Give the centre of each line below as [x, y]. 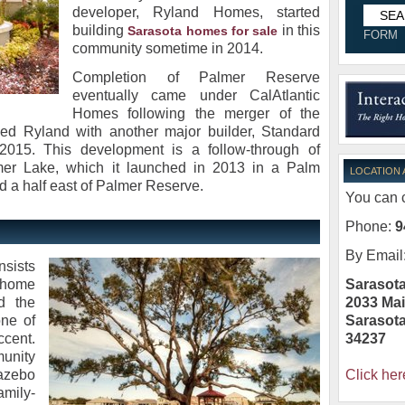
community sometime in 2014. [168, 48]
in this [299, 30]
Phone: [368, 226]
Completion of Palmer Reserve [196, 77]
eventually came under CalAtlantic [196, 95]
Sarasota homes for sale [203, 31]
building [100, 30]
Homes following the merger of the [196, 113]
